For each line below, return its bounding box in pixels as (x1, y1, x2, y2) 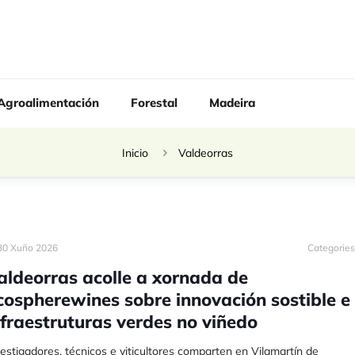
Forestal (131, 95, 177, 111)
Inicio (122, 146, 148, 161)
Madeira (209, 95, 255, 111)
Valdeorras (178, 146, 233, 161)
